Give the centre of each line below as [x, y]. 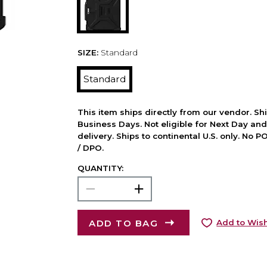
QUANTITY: [100, 168]
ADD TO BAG [124, 223]
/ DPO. [90, 148]
